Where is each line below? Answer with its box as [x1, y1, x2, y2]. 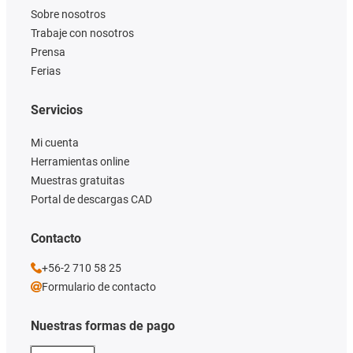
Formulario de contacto [42, 280, 156, 293]
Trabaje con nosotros [31, 26, 134, 39]
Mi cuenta [31, 136, 79, 149]
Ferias [31, 64, 61, 77]
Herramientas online [31, 154, 129, 168]
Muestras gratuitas [31, 173, 124, 187]
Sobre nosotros [31, 7, 106, 20]
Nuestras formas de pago [31, 318, 175, 333]
